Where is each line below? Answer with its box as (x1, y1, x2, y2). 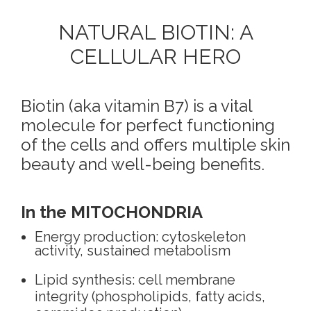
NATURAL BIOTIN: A (58, 20, 253, 45)
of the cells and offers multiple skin (21, 135, 290, 155)
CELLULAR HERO (70, 44, 241, 69)
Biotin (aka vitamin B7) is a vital (21, 96, 252, 117)
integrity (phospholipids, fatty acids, (35, 288, 265, 305)
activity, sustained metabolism (35, 242, 230, 260)
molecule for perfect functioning (21, 115, 275, 136)
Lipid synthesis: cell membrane (35, 271, 235, 289)
